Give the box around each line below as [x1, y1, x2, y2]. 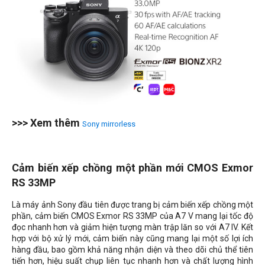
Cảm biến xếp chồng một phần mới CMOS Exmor [12, 161, 253, 174]
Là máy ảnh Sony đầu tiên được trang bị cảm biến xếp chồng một [12, 199, 253, 209]
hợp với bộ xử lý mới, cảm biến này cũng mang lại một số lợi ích [12, 233, 253, 243]
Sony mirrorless [82, 119, 135, 128]
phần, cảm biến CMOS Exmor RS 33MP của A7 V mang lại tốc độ [12, 211, 253, 221]
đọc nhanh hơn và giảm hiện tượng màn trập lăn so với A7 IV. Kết [12, 222, 253, 232]
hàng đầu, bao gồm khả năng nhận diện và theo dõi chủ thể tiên [12, 244, 253, 254]
